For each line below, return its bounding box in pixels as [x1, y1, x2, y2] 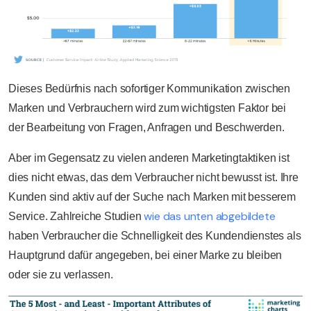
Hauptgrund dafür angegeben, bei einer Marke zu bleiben [8, 249, 283, 262]
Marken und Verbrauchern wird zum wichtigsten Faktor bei [8, 102, 286, 115]
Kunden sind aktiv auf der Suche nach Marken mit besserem [8, 191, 296, 203]
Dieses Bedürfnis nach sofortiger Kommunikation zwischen [8, 83, 290, 95]
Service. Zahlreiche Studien [8, 210, 144, 223]
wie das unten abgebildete [144, 209, 276, 224]
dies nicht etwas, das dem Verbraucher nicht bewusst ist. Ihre [8, 171, 299, 184]
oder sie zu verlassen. [8, 269, 113, 281]
